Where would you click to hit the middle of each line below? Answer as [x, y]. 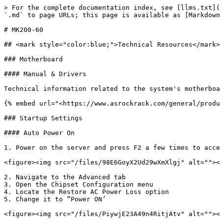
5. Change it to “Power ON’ [55, 199]
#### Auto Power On [39, 133]
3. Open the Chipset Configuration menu [79, 184]
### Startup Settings [43, 118]
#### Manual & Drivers [45, 74]
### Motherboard [33, 59]
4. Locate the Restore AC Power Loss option [86, 192]
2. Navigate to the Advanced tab [65, 177]
